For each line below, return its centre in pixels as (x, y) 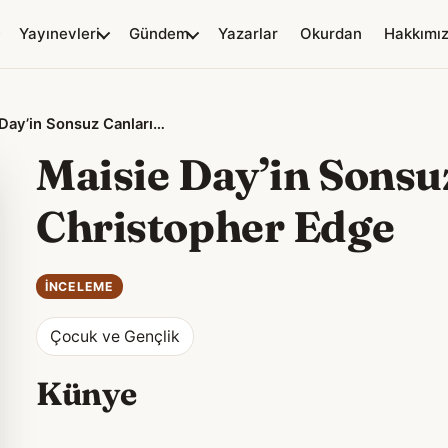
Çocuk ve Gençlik (115, 337)
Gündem (159, 33)
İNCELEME (79, 287)
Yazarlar (248, 33)
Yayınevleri (59, 33)
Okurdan (331, 33)
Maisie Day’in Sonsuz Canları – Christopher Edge (159, 124)
